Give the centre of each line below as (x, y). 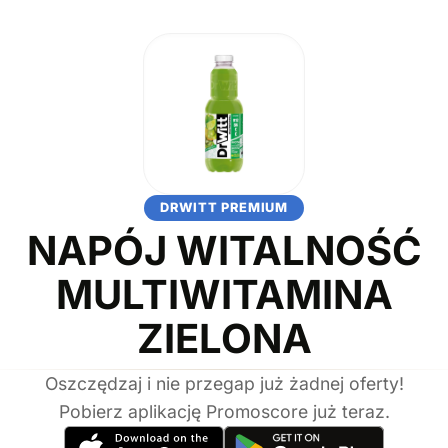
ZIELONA (224, 338)
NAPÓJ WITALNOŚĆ (224, 250)
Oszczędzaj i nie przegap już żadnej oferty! (224, 383)
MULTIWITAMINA (224, 294)
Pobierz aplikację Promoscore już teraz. (224, 411)
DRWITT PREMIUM (224, 208)
